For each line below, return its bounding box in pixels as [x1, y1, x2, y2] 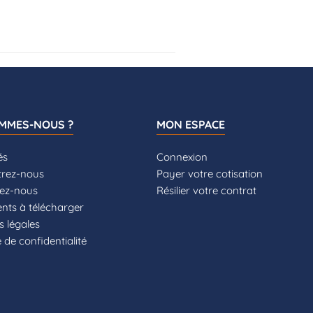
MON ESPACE [156, 117, 225, 131]
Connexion [156, 150, 208, 163]
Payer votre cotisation [156, 166, 263, 180]
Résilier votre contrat [156, 183, 256, 197]
